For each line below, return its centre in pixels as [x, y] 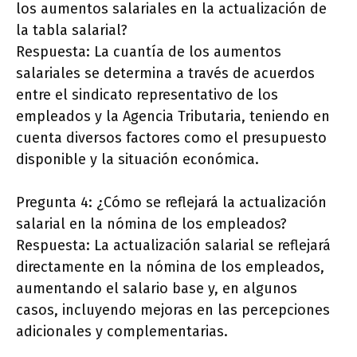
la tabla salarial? [72, 31]
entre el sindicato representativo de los [147, 95]
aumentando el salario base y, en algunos [157, 289]
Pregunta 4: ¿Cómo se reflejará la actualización [171, 203]
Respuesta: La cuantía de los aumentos [149, 52]
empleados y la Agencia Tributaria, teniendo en [173, 117]
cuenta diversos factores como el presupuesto [171, 138]
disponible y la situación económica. [137, 160]
